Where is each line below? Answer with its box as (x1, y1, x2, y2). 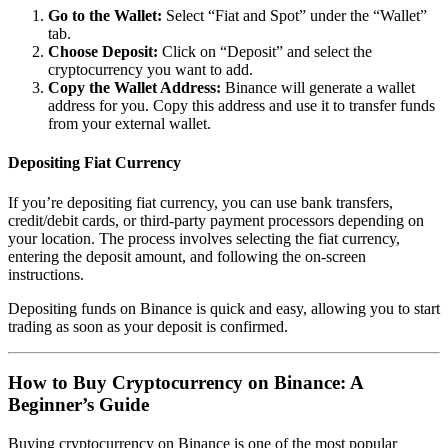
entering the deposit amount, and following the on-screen (8, 247, 366, 265)
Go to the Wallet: (48, 7, 162, 25)
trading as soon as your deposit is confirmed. (8, 317, 288, 335)
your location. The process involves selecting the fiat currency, (8, 229, 400, 247)
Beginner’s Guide (8, 394, 149, 416)
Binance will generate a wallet (221, 79, 415, 97)
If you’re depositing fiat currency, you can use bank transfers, (8, 193, 393, 211)
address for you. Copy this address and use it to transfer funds (48, 97, 435, 115)
